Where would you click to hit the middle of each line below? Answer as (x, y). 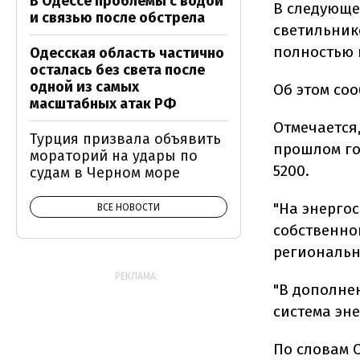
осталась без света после (117, 70)
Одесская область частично (127, 53)
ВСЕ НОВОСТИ (129, 207)
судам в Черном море (105, 173)
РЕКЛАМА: (137, 276)
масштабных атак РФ (103, 104)
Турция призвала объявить (125, 139)
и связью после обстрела (117, 18)
